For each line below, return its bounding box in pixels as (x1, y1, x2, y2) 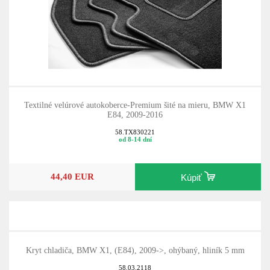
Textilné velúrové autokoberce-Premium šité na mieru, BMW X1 (24, 101, 246, 110)
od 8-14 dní (118, 135, 152, 143)
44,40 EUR (50, 171, 94, 182)
